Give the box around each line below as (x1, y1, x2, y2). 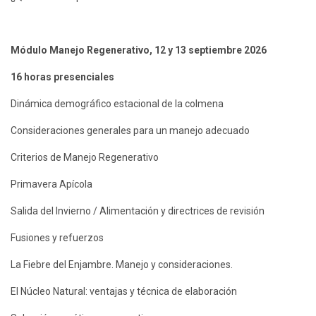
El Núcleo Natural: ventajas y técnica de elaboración (11, 285, 237, 297)
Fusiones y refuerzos (11, 231, 104, 243)
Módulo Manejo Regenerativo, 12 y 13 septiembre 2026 (11, 44, 267, 56)
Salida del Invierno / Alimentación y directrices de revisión (11, 205, 265, 217)
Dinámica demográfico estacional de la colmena (11, 97, 224, 109)
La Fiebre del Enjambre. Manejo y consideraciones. (11, 258, 233, 270)
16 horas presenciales (11, 71, 114, 83)
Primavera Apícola (11, 178, 92, 190)
